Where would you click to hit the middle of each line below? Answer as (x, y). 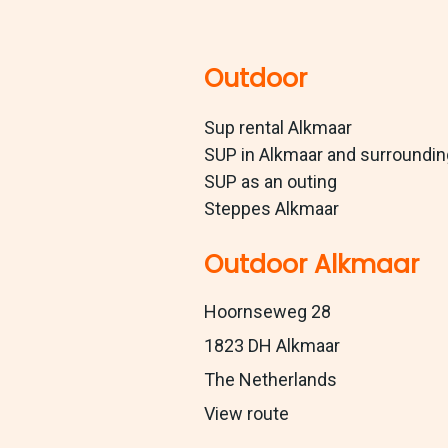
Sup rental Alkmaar (278, 128)
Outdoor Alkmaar (311, 265)
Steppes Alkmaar (271, 209)
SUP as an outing (270, 182)
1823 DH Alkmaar (272, 346)
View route (246, 414)
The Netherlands (270, 380)
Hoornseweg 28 (267, 312)
